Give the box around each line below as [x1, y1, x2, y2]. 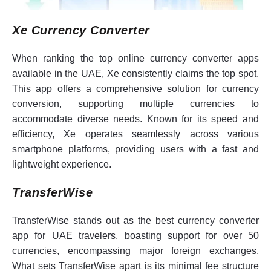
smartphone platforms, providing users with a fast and [12, 144, 259, 155]
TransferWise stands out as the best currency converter [12, 215, 259, 226]
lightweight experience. [12, 159, 111, 170]
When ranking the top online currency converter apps [12, 53, 259, 64]
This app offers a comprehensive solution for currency [12, 83, 259, 94]
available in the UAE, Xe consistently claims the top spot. [12, 68, 259, 79]
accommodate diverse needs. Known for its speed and [12, 114, 259, 125]
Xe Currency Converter [12, 24, 150, 38]
